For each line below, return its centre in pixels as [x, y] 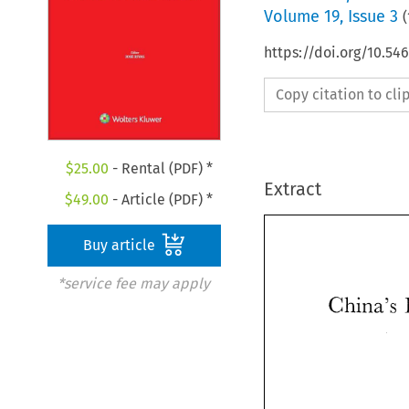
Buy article [121, 246]
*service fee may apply [133, 284]
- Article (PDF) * [161, 200]
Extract [292, 189]
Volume [294, 16]
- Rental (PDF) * [160, 169]
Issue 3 [372, 16]
